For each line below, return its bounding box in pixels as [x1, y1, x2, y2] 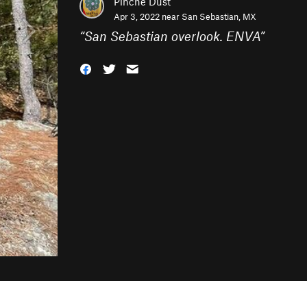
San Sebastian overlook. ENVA [84, 28, 260, 44]
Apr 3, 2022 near [114, 11, 182, 22]
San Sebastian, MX [182, 11, 256, 22]
